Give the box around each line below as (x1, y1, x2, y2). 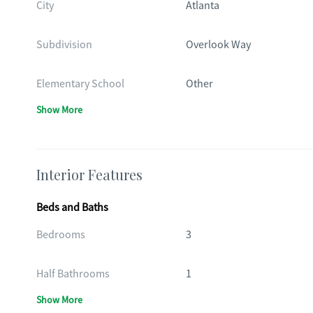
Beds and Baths (36, 201, 108, 214)
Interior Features (36, 165, 143, 184)
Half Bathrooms (36, 267, 110, 281)
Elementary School (36, 77, 124, 91)
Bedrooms (36, 228, 85, 242)
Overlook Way (185, 38, 251, 52)
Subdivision (36, 38, 92, 52)
